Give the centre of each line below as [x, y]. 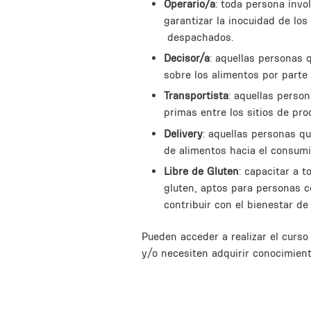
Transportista [196, 96]
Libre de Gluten [201, 171]
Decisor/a [187, 58]
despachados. [199, 37]
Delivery [183, 133]
